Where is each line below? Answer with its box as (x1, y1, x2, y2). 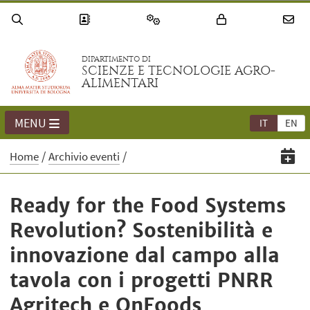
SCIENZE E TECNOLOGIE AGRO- (82, 64, 276, 79)
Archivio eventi (48, 149, 120, 165)
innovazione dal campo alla (10, 243, 280, 268)
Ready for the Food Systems (10, 193, 286, 219)
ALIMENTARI (82, 76, 159, 91)
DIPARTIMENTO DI (82, 55, 152, 64)
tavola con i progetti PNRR (10, 268, 274, 293)
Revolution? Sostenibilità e (10, 218, 273, 244)
